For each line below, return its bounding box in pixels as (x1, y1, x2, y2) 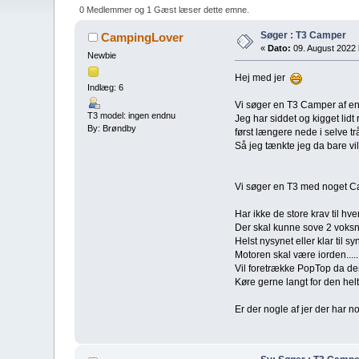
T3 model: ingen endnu (87, 111, 176, 121)
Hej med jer (234, 71, 290, 83)
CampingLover (100, 30, 184, 44)
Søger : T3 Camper (260, 29, 347, 41)
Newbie (87, 50, 117, 60)
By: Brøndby (87, 123, 137, 134)
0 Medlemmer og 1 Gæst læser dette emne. (79, 4, 249, 14)
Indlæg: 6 (87, 83, 124, 93)
